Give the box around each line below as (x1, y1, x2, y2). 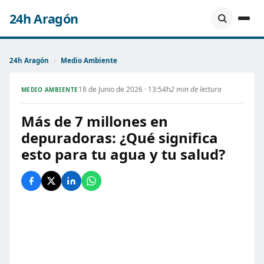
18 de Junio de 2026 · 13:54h (78, 84, 170, 94)
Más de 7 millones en (21, 111, 168, 131)
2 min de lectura (170, 84, 222, 94)
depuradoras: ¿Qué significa (21, 128, 218, 147)
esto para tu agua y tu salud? (21, 144, 225, 164)
